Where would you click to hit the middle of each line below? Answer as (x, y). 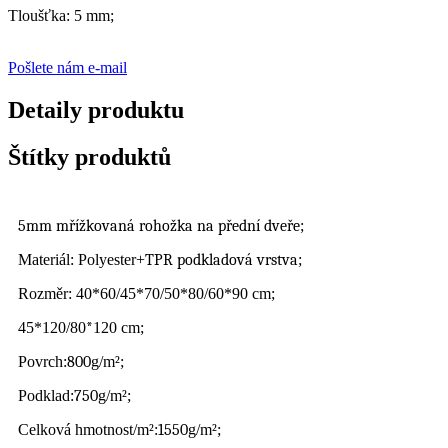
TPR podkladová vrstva (221, 260)
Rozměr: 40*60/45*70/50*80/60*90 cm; (146, 294)
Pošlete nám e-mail (67, 68)
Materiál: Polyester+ (81, 260)
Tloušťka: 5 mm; (61, 16)
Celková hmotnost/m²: (88, 430)
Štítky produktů (89, 157)
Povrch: (42, 362)
